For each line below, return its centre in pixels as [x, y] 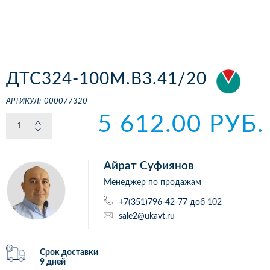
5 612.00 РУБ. [181, 125]
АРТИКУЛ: [24, 102]
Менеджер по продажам [152, 183]
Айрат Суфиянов [149, 166]
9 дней [53, 262]
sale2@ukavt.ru [147, 216]
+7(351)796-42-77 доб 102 [170, 202]
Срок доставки [69, 253]
